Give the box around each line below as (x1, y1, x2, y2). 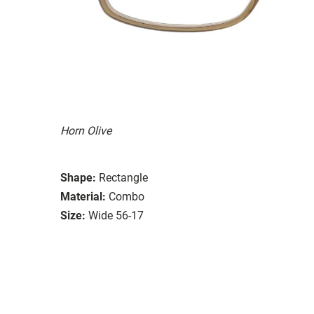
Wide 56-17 (88, 208, 144, 222)
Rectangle (99, 170, 148, 184)
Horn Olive (60, 123, 111, 137)
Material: (60, 189, 106, 203)
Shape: (60, 170, 96, 184)
